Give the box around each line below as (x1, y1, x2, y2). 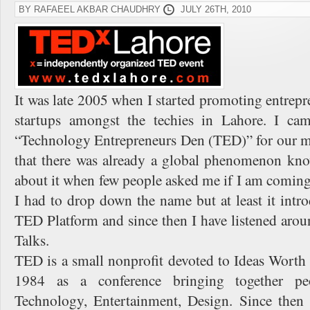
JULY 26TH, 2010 (181, 4, 251, 15)
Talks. (15, 230, 49, 250)
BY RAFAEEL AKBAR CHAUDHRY (19, 4, 163, 15)
